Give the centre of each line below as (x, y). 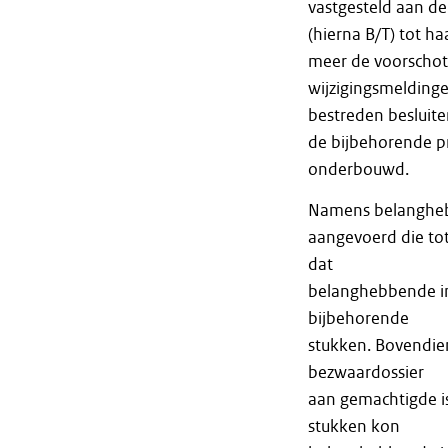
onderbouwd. (358, 169)
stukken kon (353, 426)
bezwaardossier (365, 372)
